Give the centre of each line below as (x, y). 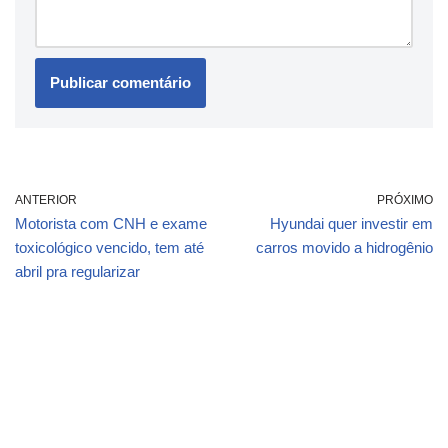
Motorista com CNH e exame (111, 223)
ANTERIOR (46, 199)
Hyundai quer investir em (351, 223)
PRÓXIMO (405, 199)
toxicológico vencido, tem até (109, 247)
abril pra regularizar (77, 271)
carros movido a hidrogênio (344, 247)
